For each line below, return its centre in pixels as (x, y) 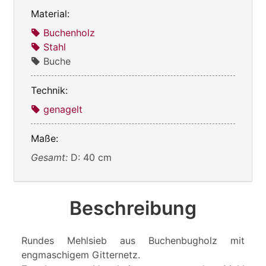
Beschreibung (133, 208)
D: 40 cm (91, 157)
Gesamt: (51, 157)
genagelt (63, 109)
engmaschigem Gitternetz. (81, 254)
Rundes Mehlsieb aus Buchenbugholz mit (133, 240)
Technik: (49, 90)
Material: (50, 13)
